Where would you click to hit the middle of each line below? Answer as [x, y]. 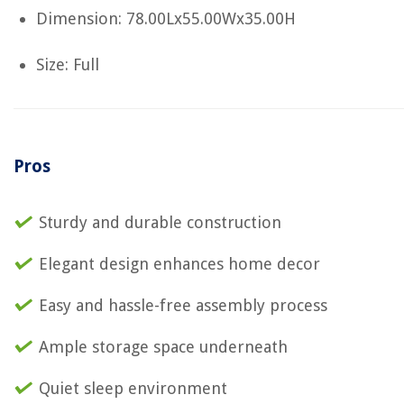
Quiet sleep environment [133, 388]
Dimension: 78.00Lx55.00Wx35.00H [166, 18]
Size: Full [68, 64]
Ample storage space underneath [163, 347]
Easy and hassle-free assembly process [183, 305]
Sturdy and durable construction [160, 222]
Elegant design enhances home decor [179, 264]
